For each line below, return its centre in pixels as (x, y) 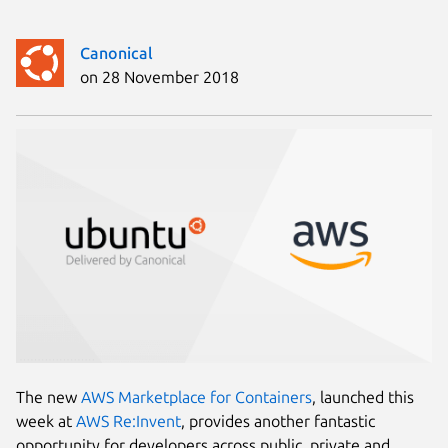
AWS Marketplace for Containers (196, 397)
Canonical (116, 52)
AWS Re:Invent (128, 421)
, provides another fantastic (278, 421)
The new (48, 397)
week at (46, 421)
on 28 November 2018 (159, 76)
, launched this (363, 397)
